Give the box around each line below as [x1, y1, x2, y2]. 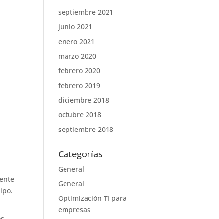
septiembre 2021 [58, 7, 114, 17]
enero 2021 [58, 37, 95, 46]
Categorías [58, 148, 103, 160]
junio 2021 [58, 22, 93, 31]
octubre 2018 [58, 110, 102, 119]
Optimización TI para [58, 194, 127, 203]
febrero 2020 [58, 66, 101, 75]
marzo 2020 [58, 51, 97, 61]
